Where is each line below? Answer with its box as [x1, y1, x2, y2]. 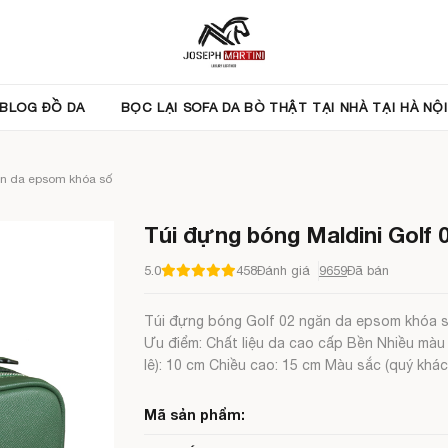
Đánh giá [257, 263, 310, 278]
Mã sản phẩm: [144, 406, 245, 423]
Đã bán [347, 263, 389, 278]
